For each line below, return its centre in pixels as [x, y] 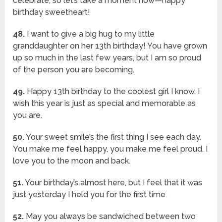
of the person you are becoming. [74, 70]
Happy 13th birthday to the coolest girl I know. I [112, 92]
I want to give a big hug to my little [90, 34]
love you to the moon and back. [72, 161]
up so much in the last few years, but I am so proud [107, 58]
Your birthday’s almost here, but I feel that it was [113, 183]
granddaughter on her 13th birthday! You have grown [110, 46]
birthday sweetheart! [52, 12]
